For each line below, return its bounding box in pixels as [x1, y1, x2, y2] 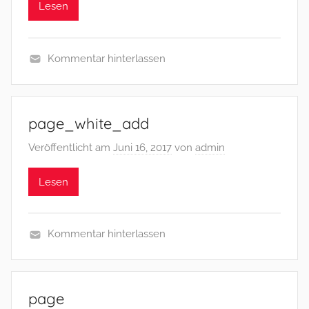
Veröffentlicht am [28, 141, 113, 154]
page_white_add [28, 113, 149, 133]
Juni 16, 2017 [113, 141, 172, 154]
